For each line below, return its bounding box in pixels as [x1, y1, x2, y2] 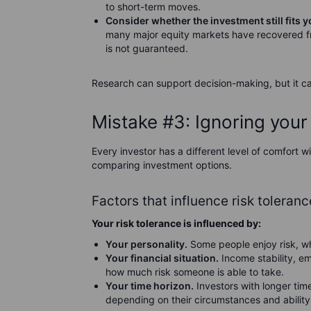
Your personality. [106, 238, 187, 250]
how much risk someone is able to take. [106, 266, 284, 278]
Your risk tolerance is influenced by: [92, 217, 261, 229]
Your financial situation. [106, 252, 219, 264]
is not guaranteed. [106, 42, 188, 54]
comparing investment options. [92, 159, 232, 171]
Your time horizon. [106, 280, 194, 292]
